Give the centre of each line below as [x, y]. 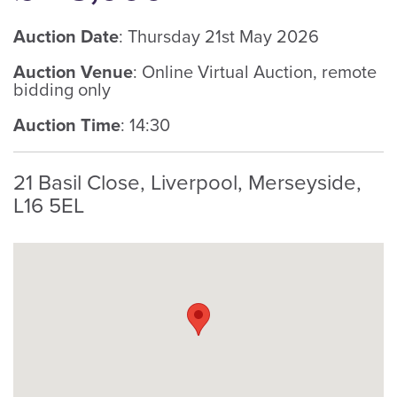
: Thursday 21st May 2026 [219, 35]
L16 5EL [49, 204]
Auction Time [67, 124]
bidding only [62, 89]
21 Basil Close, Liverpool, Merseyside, [187, 181]
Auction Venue [73, 71]
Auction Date [66, 35]
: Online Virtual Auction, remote [255, 71]
